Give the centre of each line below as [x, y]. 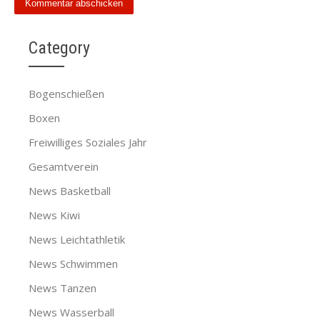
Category [59, 48]
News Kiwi [54, 215]
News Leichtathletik [77, 239]
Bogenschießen [66, 94]
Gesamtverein [64, 166]
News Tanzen [62, 288]
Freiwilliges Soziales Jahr [88, 142]
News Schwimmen [73, 264]
